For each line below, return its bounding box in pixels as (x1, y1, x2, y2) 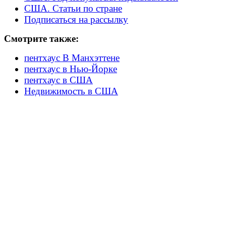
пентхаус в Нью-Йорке (24, 64, 117, 74)
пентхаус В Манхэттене (24, 52, 120, 63)
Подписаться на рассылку (24, 14, 128, 25)
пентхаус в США (24, 75, 93, 85)
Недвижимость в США (24, 86, 118, 96)
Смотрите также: (4, 33, 79, 44)
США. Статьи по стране (24, 3, 122, 14)
